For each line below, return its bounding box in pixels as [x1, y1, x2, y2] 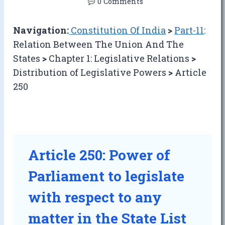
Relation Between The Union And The [13, 38, 184, 51]
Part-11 [174, 24, 204, 37]
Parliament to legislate [28, 167, 185, 186]
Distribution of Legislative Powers [13, 66, 169, 79]
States [13, 52, 43, 65]
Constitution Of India [69, 24, 166, 37]
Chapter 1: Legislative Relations [49, 52, 192, 65]
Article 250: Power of [28, 146, 171, 165]
